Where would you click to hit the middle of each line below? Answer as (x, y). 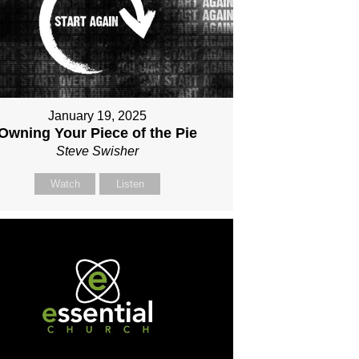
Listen (130, 184)
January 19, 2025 (98, 116)
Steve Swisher (98, 151)
